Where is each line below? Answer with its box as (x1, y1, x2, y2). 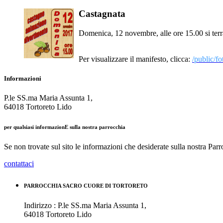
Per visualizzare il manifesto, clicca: (79, 55, 192, 64)
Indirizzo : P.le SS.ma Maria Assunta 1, (24, 201, 146, 210)
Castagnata (79, 8, 125, 19)
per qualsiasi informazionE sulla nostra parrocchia (4, 124, 125, 130)
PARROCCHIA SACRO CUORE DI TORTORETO (24, 183, 148, 189)
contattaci (4, 159, 34, 168)
